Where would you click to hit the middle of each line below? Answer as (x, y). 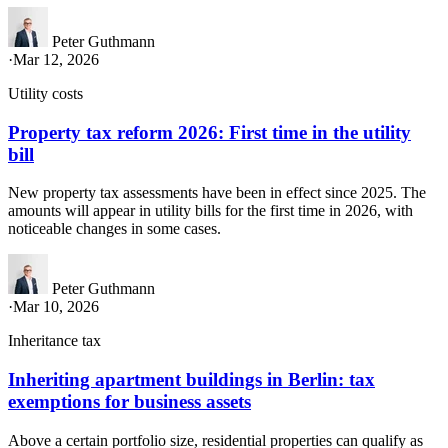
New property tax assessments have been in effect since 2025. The (217, 193)
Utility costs (45, 93)
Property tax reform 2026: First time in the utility (209, 132)
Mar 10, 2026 (56, 307)
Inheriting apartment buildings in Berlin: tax (191, 380)
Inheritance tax (54, 341)
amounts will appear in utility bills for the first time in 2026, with (210, 211)
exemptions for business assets (129, 402)
